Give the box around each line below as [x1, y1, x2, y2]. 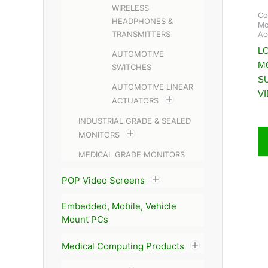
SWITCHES [112, 62, 151, 72]
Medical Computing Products [62, 240, 184, 252]
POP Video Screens [62, 175, 145, 187]
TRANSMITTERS [112, 29, 170, 39]
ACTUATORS [112, 96, 159, 106]
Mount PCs [62, 214, 108, 226]
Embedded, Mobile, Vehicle [62, 200, 176, 212]
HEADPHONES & [112, 16, 173, 26]
